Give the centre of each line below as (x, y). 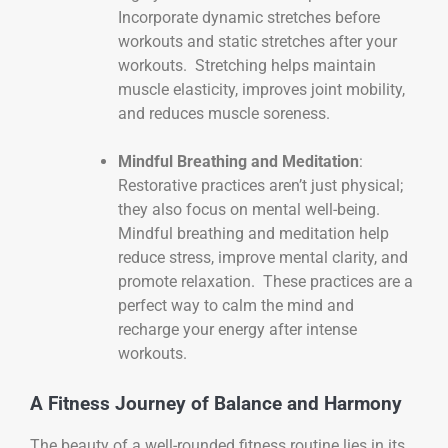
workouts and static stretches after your (257, 41)
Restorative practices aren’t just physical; (260, 185)
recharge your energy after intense (237, 329)
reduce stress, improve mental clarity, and (263, 257)
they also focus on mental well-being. (251, 209)
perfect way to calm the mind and (236, 305)
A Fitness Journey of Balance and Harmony (216, 403)
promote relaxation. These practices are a (265, 281)
